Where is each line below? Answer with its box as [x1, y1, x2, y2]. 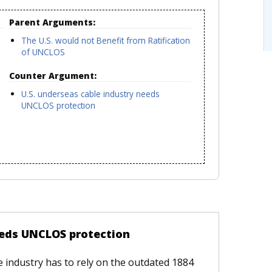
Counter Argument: [9, 69, 99, 81]
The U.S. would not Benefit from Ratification [21, 34, 191, 46]
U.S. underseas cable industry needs [21, 87, 160, 100]
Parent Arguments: [9, 16, 98, 28]
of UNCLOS [21, 46, 66, 58]
